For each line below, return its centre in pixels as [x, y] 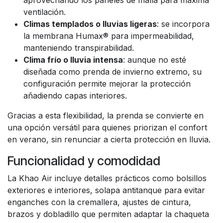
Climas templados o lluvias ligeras [90, 24]
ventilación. [45, 12]
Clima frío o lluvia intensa [73, 60]
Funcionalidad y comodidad [84, 161]
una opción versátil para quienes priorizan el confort [107, 127]
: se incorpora [183, 24]
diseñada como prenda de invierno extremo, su [112, 72]
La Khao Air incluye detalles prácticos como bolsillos [107, 178]
